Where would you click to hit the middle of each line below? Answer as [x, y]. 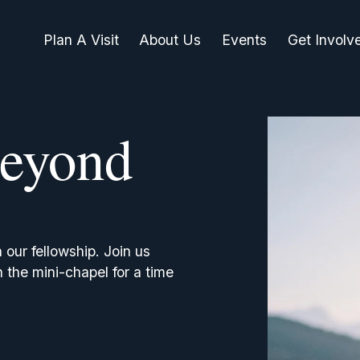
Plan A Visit [81, 40]
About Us [170, 40]
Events [244, 40]
